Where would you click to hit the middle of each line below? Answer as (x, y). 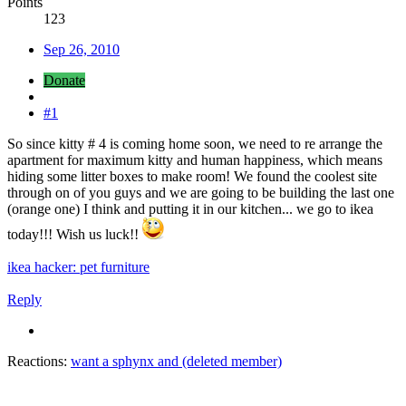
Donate (64, 80)
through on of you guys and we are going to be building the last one (201, 192)
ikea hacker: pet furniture (78, 266)
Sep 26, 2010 (82, 49)
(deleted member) (232, 361)
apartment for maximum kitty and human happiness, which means (195, 159)
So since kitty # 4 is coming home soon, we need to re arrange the (195, 143)
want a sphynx (112, 361)
